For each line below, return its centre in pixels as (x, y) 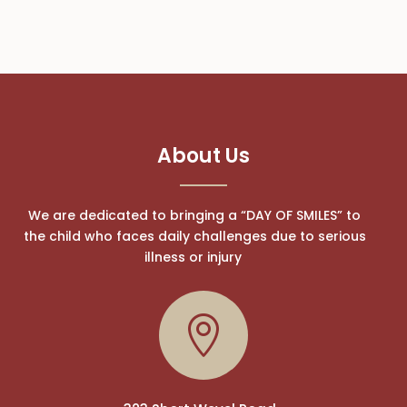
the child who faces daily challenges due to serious (194, 237)
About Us (203, 156)
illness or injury (193, 258)
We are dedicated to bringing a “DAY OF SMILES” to (194, 216)
